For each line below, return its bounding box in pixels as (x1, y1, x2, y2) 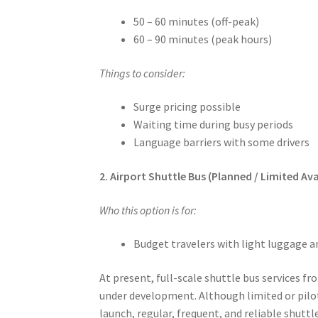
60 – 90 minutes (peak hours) (133, 32, 273, 47)
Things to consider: (99, 65, 186, 80)
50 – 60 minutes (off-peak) (133, 14, 260, 29)
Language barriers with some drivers (133, 135, 310, 150)
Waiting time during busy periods (133, 117, 294, 132)
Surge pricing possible (133, 99, 241, 114)
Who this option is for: (99, 202, 197, 217)
